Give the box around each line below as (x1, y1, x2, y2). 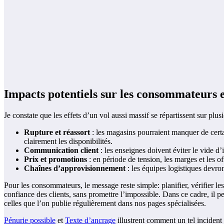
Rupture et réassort (24, 128, 90, 137)
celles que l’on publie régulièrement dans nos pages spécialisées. (4, 199, 206, 208)
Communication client (24, 146, 98, 155)
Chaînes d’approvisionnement (24, 164, 125, 173)
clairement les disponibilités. (24, 137, 112, 146)
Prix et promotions (24, 155, 87, 164)
